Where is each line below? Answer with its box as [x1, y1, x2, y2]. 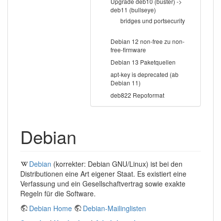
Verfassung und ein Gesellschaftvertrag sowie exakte [20, 179, 185, 189]
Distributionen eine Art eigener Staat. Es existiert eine [20, 169, 186, 179]
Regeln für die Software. [20, 188, 96, 199]
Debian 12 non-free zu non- [110, 37, 184, 46]
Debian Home [29, 203, 72, 214]
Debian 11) [110, 78, 141, 87]
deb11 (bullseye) [110, 5, 156, 14]
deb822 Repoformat [110, 91, 164, 100]
